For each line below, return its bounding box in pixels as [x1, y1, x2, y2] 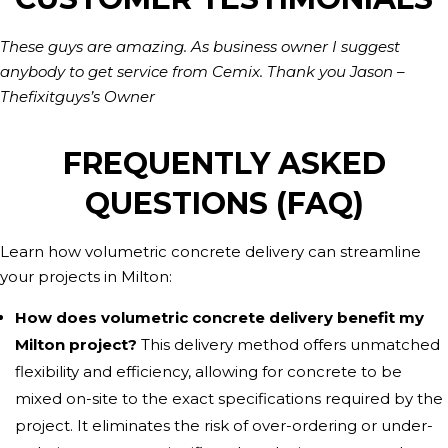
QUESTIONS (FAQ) [84, 185, 364, 222]
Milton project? [15, 335, 137, 354]
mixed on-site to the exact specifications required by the [15, 389, 443, 408]
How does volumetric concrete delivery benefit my [15, 308, 424, 327]
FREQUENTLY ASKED [62, 145, 386, 182]
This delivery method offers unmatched [137, 335, 440, 354]
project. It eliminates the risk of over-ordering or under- [15, 416, 433, 435]
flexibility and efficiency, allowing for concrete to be [15, 362, 402, 381]
